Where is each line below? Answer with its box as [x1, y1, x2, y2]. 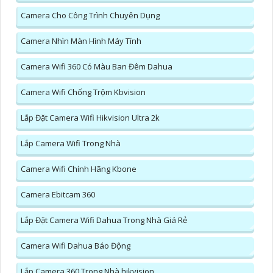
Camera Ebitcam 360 [21, 188, 95, 200]
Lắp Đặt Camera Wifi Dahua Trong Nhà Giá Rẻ [21, 214, 187, 225]
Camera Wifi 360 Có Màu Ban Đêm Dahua [21, 60, 172, 72]
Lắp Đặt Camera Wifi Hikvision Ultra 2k [21, 112, 160, 123]
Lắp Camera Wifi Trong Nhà [21, 137, 121, 149]
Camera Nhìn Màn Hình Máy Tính [21, 35, 141, 46]
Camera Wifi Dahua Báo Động [21, 239, 130, 251]
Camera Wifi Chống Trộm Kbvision [21, 86, 146, 97]
